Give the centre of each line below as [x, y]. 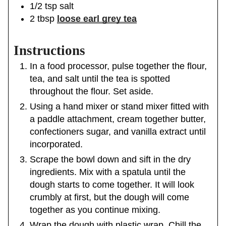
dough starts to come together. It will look [112, 184]
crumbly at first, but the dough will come [109, 197]
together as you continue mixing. [95, 210]
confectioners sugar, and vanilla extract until [118, 131]
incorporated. [56, 144]
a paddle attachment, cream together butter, [118, 119]
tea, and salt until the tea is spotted [100, 78]
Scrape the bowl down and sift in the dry [110, 159]
